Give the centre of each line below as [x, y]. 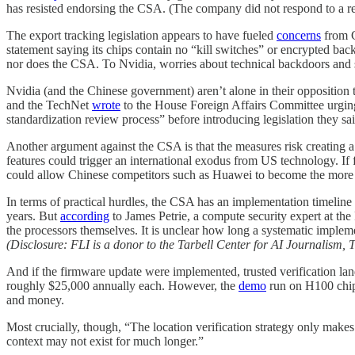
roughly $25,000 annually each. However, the [122, 286]
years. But [33, 216]
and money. [35, 300]
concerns [299, 36]
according [85, 216]
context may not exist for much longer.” [105, 342]
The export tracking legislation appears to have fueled [141, 36]
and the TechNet [49, 105]
